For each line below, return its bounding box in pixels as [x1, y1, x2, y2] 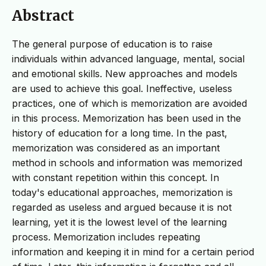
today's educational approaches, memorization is [12, 186, 233, 198]
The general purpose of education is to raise [12, 37, 213, 50]
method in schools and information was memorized [12, 156, 242, 169]
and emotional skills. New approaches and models [12, 67, 237, 80]
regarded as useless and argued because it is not [12, 201, 232, 213]
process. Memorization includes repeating [12, 230, 200, 243]
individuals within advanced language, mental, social [12, 52, 245, 65]
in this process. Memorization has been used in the [12, 112, 241, 124]
